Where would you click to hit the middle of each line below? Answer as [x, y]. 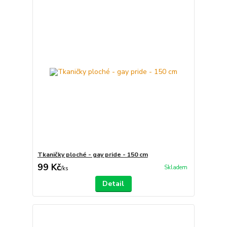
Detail [113, 183]
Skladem [176, 167]
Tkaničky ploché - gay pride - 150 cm [92, 154]
